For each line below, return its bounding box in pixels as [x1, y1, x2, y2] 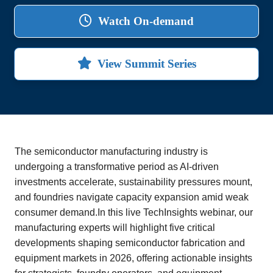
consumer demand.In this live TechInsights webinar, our [15, 207, 253, 218]
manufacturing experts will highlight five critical [15, 222, 215, 233]
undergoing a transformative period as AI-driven [15, 161, 219, 172]
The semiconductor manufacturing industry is [15, 146, 208, 157]
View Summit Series [94, 57, 196, 70]
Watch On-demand [95, 14, 194, 27]
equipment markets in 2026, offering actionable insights [15, 252, 252, 263]
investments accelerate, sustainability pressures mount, [15, 176, 252, 187]
